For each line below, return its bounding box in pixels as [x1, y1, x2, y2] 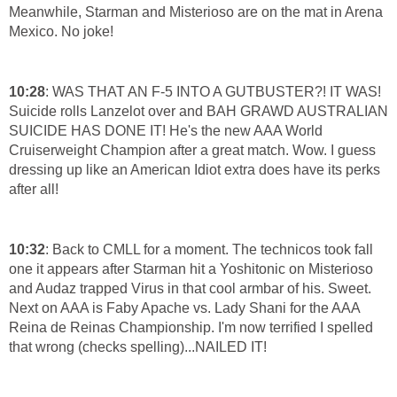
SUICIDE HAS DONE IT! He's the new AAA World [9, 123, 323, 139]
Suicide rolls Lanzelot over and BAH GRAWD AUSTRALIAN [9, 104, 388, 120]
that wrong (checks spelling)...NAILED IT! [9, 339, 267, 355]
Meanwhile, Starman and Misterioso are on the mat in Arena [9, 4, 383, 20]
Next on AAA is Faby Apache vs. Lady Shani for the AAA [9, 300, 360, 316]
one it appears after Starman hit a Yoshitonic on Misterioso [9, 261, 373, 277]
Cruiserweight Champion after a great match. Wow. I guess [9, 143, 376, 159]
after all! [9, 182, 58, 198]
